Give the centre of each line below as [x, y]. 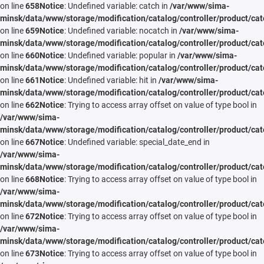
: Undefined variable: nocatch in [122, 31]
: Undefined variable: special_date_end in [137, 142]
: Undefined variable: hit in [111, 80]
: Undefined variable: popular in [121, 56]
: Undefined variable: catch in [117, 6]
